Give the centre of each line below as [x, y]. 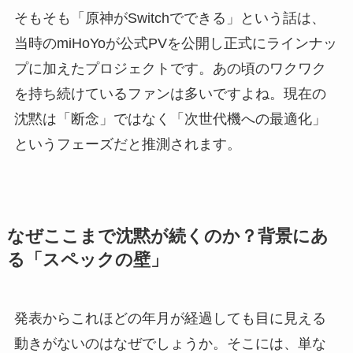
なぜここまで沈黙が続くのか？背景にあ [167, 237]
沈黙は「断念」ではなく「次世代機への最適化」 [170, 119]
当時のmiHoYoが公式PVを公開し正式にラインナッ [175, 44]
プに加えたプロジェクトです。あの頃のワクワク [170, 69]
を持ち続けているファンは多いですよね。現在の [170, 94]
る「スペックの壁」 [87, 260]
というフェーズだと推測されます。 [127, 145]
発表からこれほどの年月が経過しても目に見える [170, 319]
